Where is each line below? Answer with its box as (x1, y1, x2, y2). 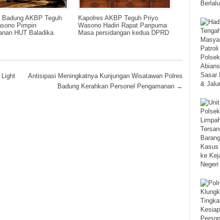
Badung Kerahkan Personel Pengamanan (57, 83, 176, 90)
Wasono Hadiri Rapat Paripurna (78, 22, 167, 29)
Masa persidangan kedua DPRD (78, 29, 169, 37)
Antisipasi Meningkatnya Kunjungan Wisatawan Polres (27, 73, 183, 80)
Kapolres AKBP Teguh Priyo (78, 14, 158, 22)
